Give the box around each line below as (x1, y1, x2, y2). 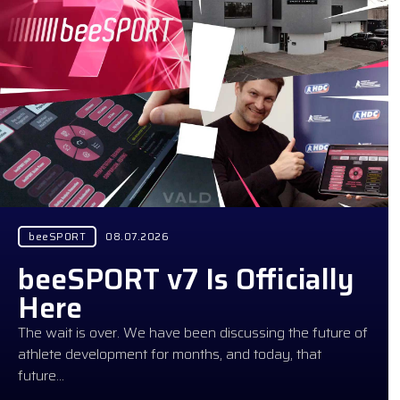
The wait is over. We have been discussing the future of (18, 321, 368, 344)
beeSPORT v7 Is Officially (18, 256, 354, 302)
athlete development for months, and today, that (18, 342, 321, 365)
